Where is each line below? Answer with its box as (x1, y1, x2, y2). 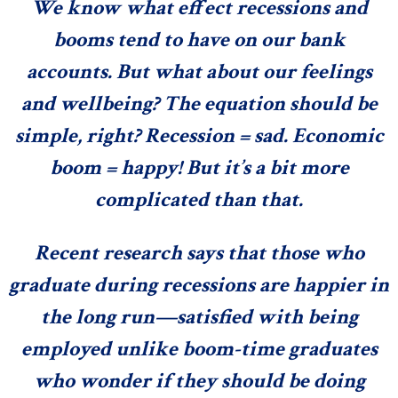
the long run (40, 302, 155, 330)
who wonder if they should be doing (33, 366, 365, 394)
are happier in (259, 270, 389, 298)
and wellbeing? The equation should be (20, 89, 378, 117)
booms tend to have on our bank (52, 25, 346, 53)
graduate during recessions (9, 270, 259, 298)
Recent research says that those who (34, 238, 364, 267)
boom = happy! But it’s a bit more (49, 153, 349, 181)
